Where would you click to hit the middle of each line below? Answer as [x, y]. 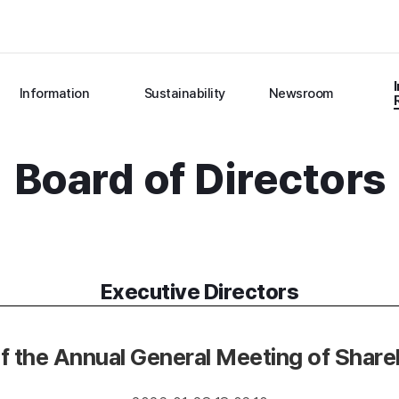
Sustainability [184, 94]
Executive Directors [199, 292]
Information [54, 94]
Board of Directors [199, 179]
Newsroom [301, 94]
